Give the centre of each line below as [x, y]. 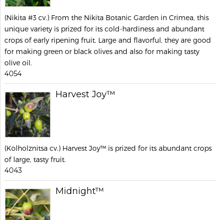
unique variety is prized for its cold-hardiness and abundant [104, 29]
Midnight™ [80, 191]
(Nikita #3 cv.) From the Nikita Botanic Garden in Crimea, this [107, 17]
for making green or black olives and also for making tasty [102, 51]
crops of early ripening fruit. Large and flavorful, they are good [108, 40]
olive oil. [18, 63]
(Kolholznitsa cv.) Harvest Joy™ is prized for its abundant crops [108, 148]
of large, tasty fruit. [35, 159]
